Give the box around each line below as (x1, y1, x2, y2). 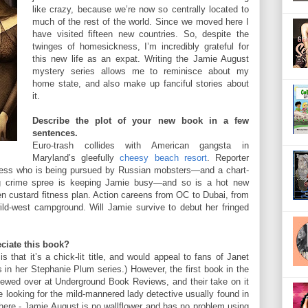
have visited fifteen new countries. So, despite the (32, 29, 249, 40)
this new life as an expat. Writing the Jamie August (32, 54, 249, 65)
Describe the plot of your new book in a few (32, 115, 249, 126)
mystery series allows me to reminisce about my (32, 66, 249, 77)
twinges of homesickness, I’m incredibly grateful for (32, 41, 249, 52)
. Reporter (206, 153, 250, 164)
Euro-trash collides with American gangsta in (32, 140, 249, 151)
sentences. (32, 128, 78, 139)
